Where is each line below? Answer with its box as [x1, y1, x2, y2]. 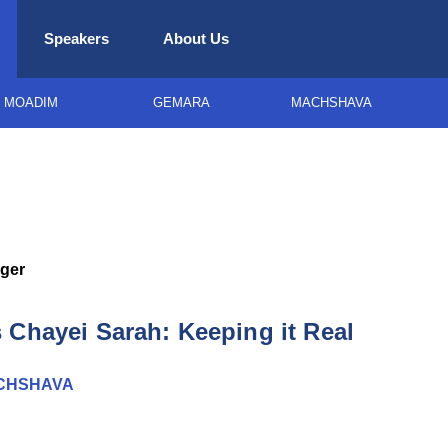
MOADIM [4, 95, 58, 110]
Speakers [44, 30, 109, 47]
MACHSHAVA [290, 95, 372, 110]
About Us [163, 30, 229, 47]
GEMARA [152, 95, 210, 110]
